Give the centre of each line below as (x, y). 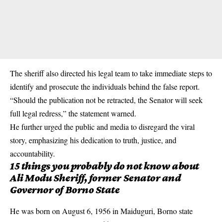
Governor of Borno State (65, 190)
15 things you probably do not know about (105, 166)
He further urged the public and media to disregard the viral (102, 127)
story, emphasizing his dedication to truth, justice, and (93, 140)
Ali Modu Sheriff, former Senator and (95, 178)
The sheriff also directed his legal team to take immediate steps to (111, 73)
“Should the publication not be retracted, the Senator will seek (106, 100)
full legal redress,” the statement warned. (73, 113)
